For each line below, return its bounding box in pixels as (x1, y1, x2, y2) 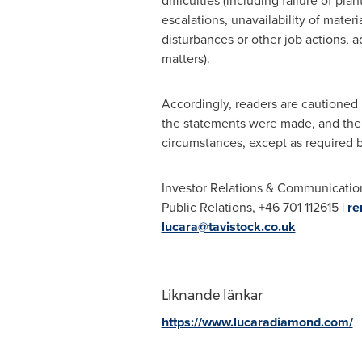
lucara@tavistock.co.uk (161, 217, 296, 236)
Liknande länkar (161, 288, 263, 303)
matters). (161, 49, 210, 68)
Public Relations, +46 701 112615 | (161, 198, 347, 217)
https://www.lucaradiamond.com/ (161, 313, 353, 331)
